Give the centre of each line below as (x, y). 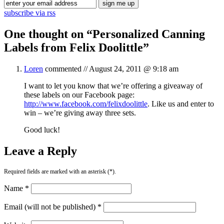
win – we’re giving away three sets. (80, 112)
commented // (66, 68)
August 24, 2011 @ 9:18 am (134, 68)
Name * (16, 188)
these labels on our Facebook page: (79, 94)
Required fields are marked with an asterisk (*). (60, 171)
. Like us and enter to (181, 103)
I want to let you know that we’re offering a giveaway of (113, 85)
